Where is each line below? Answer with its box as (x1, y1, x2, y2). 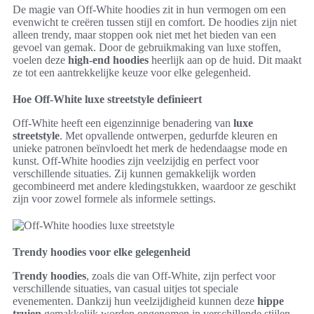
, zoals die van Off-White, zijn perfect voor (86, 270, 275, 282)
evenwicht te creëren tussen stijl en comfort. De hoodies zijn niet (13, 16, 296, 28)
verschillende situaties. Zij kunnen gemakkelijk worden (13, 168, 256, 179)
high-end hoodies (68, 54, 149, 66)
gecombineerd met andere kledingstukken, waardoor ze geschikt (13, 180, 296, 192)
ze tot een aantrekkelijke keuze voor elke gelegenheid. (13, 67, 251, 78)
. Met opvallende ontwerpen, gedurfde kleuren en (60, 130, 278, 142)
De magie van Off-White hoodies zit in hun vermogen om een (13, 4, 286, 15)
